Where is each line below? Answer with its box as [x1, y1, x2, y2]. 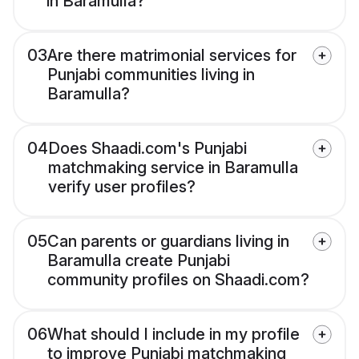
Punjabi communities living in [47, 65, 255, 85]
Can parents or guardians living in [47, 232, 289, 252]
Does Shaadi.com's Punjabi [48, 139, 247, 159]
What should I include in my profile [47, 325, 300, 345]
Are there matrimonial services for [47, 46, 296, 66]
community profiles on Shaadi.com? [47, 270, 309, 290]
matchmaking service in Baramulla [48, 158, 298, 178]
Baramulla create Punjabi [47, 251, 230, 271]
